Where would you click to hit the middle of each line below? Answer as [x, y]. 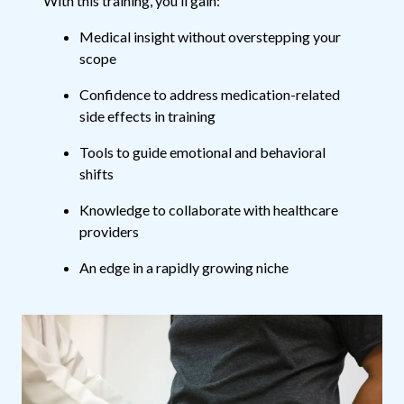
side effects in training [147, 116]
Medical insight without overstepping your [210, 37]
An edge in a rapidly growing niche [184, 268]
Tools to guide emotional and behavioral [202, 152]
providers [109, 232]
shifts [96, 174]
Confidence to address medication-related [210, 95]
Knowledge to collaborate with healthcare [209, 210]
